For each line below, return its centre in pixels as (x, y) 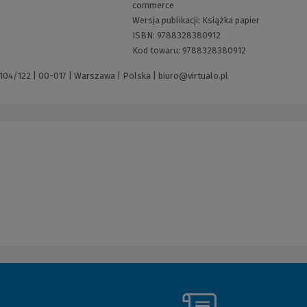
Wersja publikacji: (167, 21)
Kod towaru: (157, 51)
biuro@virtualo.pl (193, 76)
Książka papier (231, 21)
